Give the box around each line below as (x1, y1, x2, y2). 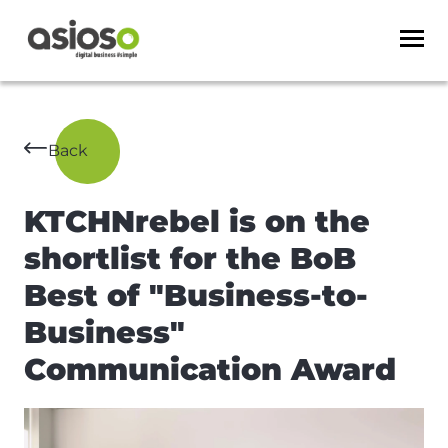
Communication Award (24, 351, 396, 389)
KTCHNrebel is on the (24, 203, 370, 241)
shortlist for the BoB (24, 240, 356, 278)
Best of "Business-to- (24, 277, 368, 315)
